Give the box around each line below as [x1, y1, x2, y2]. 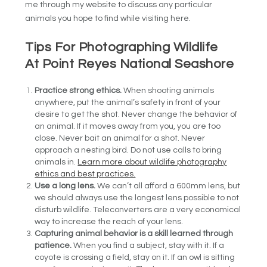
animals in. [35, 157, 78, 166]
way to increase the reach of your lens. [35, 217, 184, 226]
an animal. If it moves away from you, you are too [35, 122, 221, 131]
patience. [35, 241, 72, 250]
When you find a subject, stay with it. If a [72, 241, 225, 250]
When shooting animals [122, 86, 215, 95]
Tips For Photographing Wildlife [25, 40, 218, 54]
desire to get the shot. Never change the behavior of [35, 110, 238, 119]
